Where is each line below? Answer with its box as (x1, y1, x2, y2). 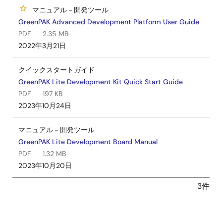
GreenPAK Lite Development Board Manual (18, 137, 158, 146)
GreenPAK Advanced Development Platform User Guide (18, 17, 199, 26)
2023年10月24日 (18, 101, 71, 110)
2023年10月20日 (18, 161, 72, 170)
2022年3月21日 (18, 41, 66, 50)
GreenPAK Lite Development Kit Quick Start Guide (18, 77, 183, 86)
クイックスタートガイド (18, 65, 95, 74)
